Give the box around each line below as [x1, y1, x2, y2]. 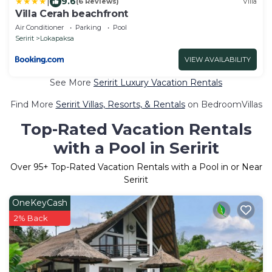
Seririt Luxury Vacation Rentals [93, 76, 222, 88]
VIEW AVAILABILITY [185, 55, 251, 64]
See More [50, 76, 93, 88]
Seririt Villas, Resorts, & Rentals [55, 98, 185, 110]
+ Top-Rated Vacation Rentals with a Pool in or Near [42, 161, 262, 172]
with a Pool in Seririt [53, 138, 219, 158]
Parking [75, 22, 101, 32]
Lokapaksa [40, 33, 74, 42]
